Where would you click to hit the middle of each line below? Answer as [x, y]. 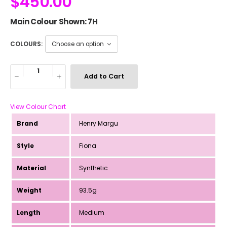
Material [31, 168]
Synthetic [92, 168]
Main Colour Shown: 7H [54, 22]
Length [29, 212]
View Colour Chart [38, 106]
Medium [90, 212]
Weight [29, 190]
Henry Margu [97, 123]
